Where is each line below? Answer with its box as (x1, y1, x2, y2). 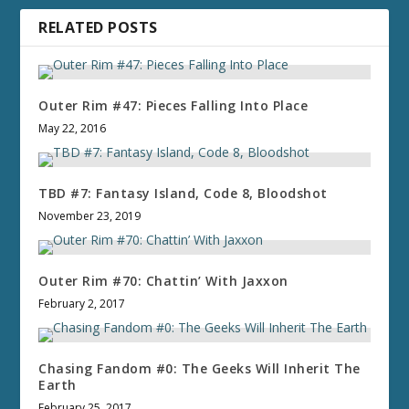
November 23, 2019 (38, 207, 142, 224)
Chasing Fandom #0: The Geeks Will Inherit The (38, 359, 361, 377)
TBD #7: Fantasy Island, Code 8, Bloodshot (38, 184, 328, 202)
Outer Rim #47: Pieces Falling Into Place (38, 96, 309, 114)
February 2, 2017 (38, 295, 126, 311)
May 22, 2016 (38, 120, 107, 136)
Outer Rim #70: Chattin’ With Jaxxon (38, 271, 288, 289)
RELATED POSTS (38, 16, 158, 37)
